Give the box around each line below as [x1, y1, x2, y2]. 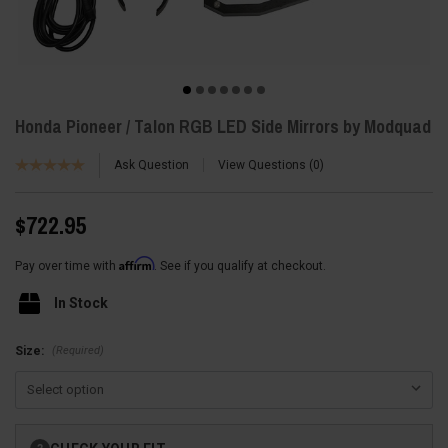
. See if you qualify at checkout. [154, 258, 326, 273]
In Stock [53, 294, 108, 311]
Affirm [119, 255, 154, 271]
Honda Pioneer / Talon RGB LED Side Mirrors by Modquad [15, 113, 431, 139]
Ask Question [114, 158, 189, 172]
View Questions [218, 158, 309, 172]
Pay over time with [15, 258, 119, 273]
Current [15, 426, 60, 441]
